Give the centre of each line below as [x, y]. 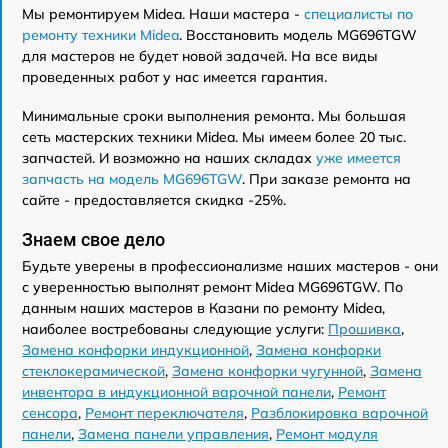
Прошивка [364, 328]
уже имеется [358, 157]
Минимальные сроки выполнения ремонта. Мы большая [214, 115]
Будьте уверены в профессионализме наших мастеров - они [230, 265]
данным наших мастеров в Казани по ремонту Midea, [203, 307]
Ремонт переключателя [164, 412]
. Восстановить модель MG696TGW [298, 34]
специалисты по [358, 13]
